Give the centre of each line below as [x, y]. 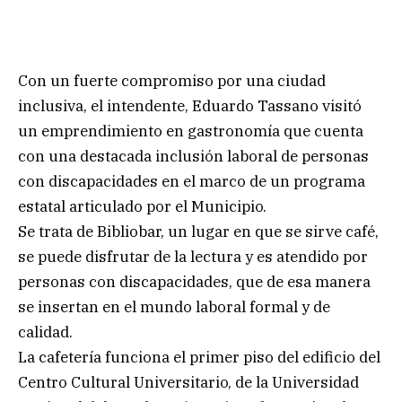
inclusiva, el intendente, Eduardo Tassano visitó [190, 105]
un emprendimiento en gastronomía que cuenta [191, 131]
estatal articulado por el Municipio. [142, 206]
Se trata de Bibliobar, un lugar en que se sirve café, [198, 231]
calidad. [45, 332]
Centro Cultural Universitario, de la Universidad [188, 382]
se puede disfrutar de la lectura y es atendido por [193, 256]
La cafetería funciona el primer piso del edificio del [199, 357]
